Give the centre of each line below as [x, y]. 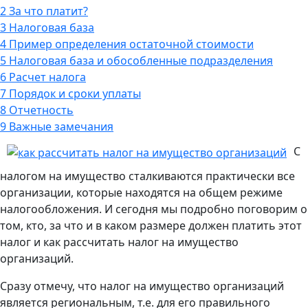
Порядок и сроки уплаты [74, 93]
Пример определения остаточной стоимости [130, 44]
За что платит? [47, 11]
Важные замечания [60, 126]
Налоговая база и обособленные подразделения [140, 60]
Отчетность [40, 110]
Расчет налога [46, 77]
